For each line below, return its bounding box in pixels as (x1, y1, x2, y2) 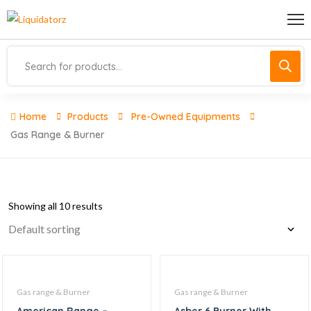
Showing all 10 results (8, 200, 103, 212)
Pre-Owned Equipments (131, 110, 240, 123)
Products (67, 110, 108, 123)
